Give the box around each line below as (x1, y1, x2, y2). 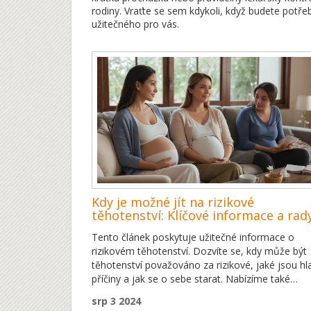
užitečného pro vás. (92, 17, 179, 31)
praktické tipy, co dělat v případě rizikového (92, 286, 285, 300)
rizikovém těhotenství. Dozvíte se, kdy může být (92, 244, 307, 258)
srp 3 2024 (92, 294, 141, 308)
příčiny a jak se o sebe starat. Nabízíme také (92, 272, 290, 286)
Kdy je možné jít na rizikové (92, 194, 254, 211)
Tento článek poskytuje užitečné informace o (92, 230, 294, 244)
